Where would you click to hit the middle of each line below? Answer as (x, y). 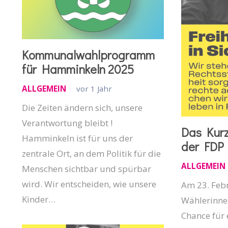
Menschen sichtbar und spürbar (86, 169)
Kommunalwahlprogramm (88, 55)
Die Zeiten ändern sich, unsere (82, 108)
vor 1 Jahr (94, 88)
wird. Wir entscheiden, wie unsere (89, 184)
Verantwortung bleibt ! (67, 123)
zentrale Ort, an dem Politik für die (91, 154)
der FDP (202, 147)
